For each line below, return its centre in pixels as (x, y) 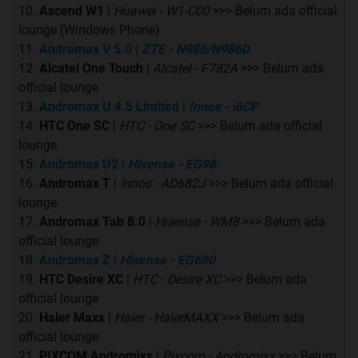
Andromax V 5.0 (86, 50)
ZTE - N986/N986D (195, 50)
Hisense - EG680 (167, 261)
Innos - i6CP (223, 107)
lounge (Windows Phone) (89, 30)
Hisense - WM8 (197, 222)
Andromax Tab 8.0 (92, 222)
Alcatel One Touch (91, 69)
